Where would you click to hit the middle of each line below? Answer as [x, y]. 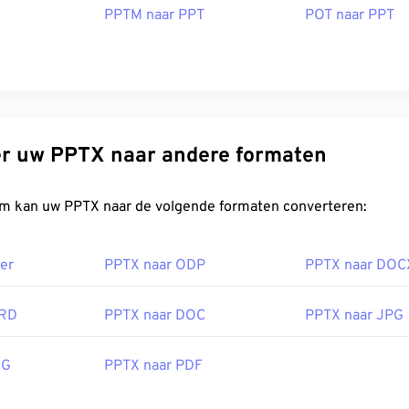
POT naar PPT [350, 16]
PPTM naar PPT [154, 16]
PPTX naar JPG [354, 316]
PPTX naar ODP [155, 266]
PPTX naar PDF [153, 367]
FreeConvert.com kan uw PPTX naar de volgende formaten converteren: [215, 208]
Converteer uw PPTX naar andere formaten [189, 157]
